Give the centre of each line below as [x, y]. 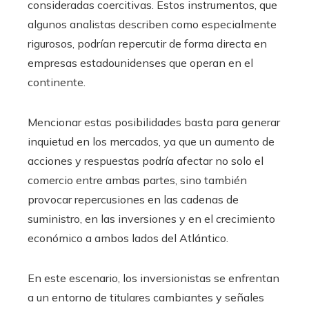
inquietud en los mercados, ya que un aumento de [151, 142]
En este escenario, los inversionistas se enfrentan [153, 278]
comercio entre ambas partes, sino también [137, 180]
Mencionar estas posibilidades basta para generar [154, 122]
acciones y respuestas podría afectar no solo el [146, 161]
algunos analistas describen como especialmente [152, 24]
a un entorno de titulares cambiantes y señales [146, 298]
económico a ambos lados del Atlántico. [128, 238]
